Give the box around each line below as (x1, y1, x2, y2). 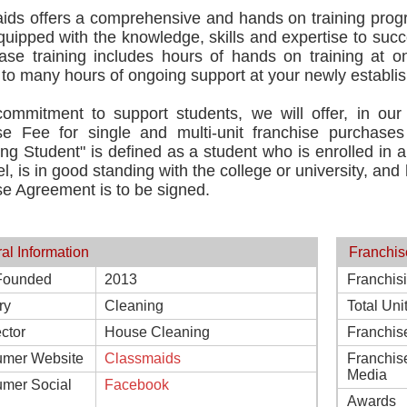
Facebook (104, 377, 169, 392)
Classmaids (104, 351, 181, 366)
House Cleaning (104, 324, 210, 340)
